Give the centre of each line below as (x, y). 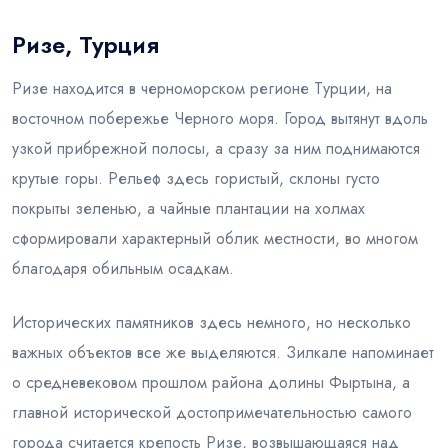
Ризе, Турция (85, 45)
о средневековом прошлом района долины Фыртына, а (211, 382)
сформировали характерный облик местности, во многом (215, 238)
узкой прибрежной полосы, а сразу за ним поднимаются (216, 148)
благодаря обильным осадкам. (123, 268)
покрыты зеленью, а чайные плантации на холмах (188, 208)
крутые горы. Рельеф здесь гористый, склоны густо (196, 178)
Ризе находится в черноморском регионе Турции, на (202, 88)
